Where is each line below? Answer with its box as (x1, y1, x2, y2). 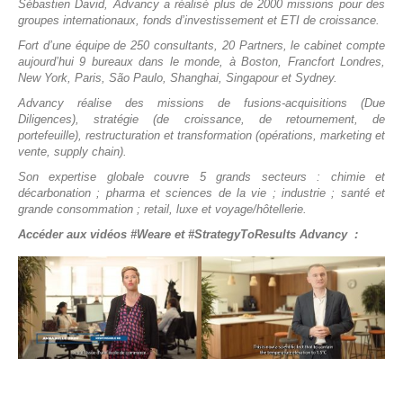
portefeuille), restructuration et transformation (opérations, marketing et (18, 129, 385, 142)
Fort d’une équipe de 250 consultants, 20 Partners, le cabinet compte (18, 39, 385, 52)
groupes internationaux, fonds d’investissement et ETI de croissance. (18, 13, 380, 27)
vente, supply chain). (18, 145, 127, 158)
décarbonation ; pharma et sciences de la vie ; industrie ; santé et (18, 186, 385, 200)
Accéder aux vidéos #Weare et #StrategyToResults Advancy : (18, 228, 358, 241)
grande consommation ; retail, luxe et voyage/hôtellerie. (18, 202, 307, 216)
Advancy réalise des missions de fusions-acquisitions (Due (18, 96, 385, 110)
